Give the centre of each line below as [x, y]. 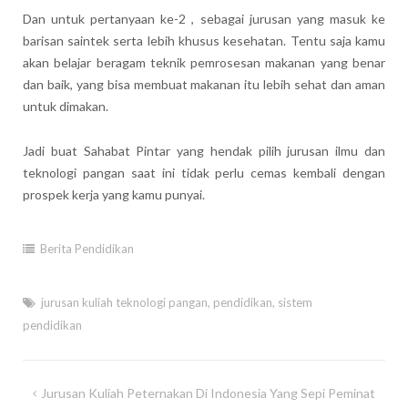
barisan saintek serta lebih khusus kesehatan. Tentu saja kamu [204, 40]
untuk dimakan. [65, 106]
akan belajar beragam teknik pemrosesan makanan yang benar [204, 62]
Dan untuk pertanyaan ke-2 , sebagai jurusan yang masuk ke [204, 18]
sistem [295, 303]
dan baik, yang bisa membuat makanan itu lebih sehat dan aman [204, 84]
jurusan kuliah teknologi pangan [124, 303]
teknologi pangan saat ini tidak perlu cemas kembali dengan [204, 172]
